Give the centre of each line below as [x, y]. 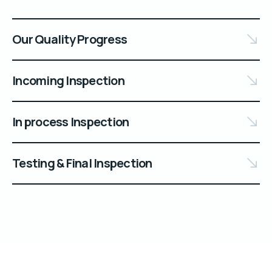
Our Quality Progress [70, 39]
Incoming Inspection [68, 81]
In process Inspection [71, 122]
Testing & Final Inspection [82, 163]
